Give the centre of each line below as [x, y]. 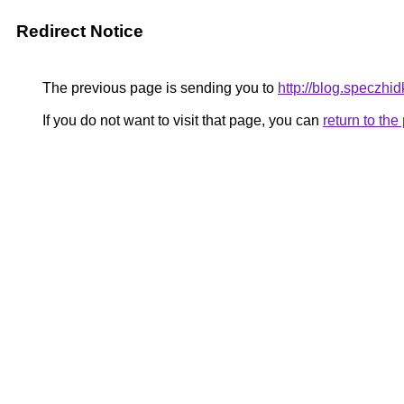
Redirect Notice [80, 31]
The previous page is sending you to [158, 88]
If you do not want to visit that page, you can [181, 120]
